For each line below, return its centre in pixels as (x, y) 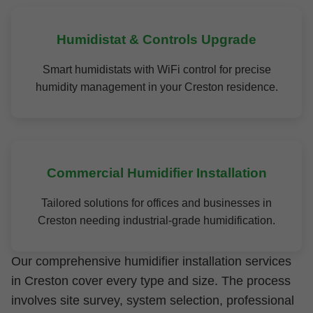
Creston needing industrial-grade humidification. (156, 220)
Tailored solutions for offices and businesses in (156, 203)
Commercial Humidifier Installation (156, 173)
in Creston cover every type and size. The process (151, 281)
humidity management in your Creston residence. (156, 87)
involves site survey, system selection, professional (153, 300)
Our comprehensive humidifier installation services (151, 261)
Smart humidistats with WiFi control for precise (156, 70)
